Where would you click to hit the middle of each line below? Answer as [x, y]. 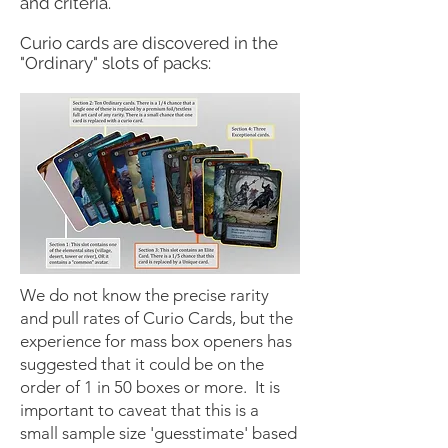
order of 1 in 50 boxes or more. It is [150, 387]
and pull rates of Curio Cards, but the [156, 318]
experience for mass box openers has [156, 341]
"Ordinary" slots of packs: [115, 63]
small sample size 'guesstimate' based [158, 433]
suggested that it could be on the [142, 364]
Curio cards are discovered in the [149, 43]
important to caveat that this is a [139, 410]
